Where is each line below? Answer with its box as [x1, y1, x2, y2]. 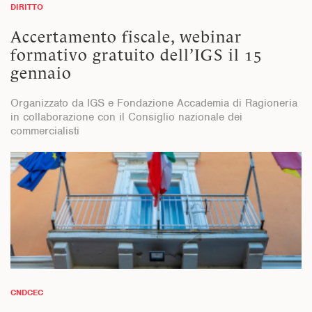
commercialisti [10, 123, 79, 138]
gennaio [10, 63, 72, 82]
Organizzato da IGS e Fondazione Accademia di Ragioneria [10, 95, 297, 110]
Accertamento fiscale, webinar [10, 27, 242, 46]
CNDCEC [10, 286, 43, 298]
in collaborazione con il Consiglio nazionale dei [10, 109, 242, 124]
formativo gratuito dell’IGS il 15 [10, 45, 263, 64]
